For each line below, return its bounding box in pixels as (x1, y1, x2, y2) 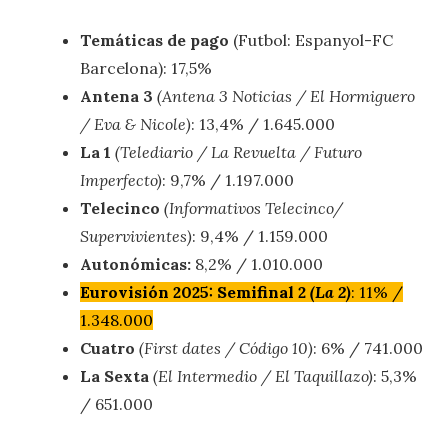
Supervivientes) (80, 225, 192, 246)
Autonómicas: (80, 253, 191, 274)
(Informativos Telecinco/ (164, 197, 343, 218)
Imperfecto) (80, 169, 162, 190)
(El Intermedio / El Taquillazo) (153, 365, 373, 386)
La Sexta (80, 365, 149, 386)
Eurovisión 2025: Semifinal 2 (80, 281, 310, 302)
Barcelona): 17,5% (80, 57, 212, 78)
